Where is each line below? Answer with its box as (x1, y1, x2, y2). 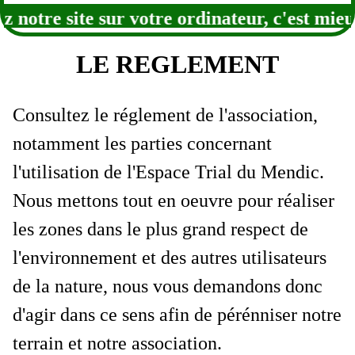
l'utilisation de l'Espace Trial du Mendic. (13, 161, 324, 182)
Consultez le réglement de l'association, (13, 104, 318, 125)
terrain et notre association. (13, 332, 222, 353)
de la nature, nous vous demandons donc (13, 275, 323, 296)
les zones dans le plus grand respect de (13, 218, 308, 239)
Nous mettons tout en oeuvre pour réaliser (13, 189, 334, 211)
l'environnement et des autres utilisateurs (13, 246, 326, 268)
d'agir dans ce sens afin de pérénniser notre (13, 303, 342, 325)
